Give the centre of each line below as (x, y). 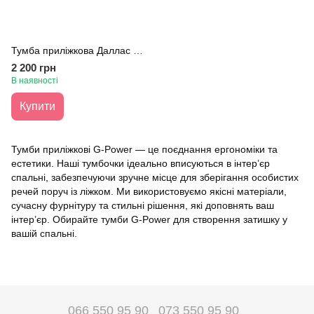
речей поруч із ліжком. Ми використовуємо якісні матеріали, (149, 191)
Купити (37, 106)
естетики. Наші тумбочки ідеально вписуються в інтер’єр (141, 163)
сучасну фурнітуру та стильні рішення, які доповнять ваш (143, 205)
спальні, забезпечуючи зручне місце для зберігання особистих (155, 177)
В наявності (35, 81)
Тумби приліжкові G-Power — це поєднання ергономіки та (144, 149)
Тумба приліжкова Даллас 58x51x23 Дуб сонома (138, 50)
